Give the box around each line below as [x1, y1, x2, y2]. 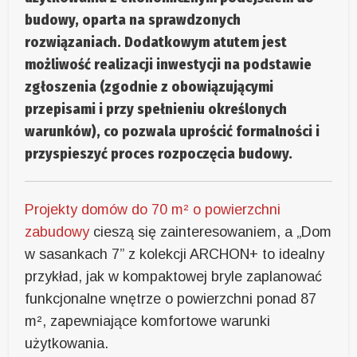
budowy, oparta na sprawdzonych [25, 11, 241, 29]
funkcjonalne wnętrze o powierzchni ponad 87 [25, 291, 317, 308]
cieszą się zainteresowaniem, [89, 224, 285, 241]
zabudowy [25, 224, 90, 241]
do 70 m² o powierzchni [127, 202, 281, 218]
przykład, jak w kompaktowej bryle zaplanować [25, 269, 323, 285]
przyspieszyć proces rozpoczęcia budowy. [25, 145, 293, 163]
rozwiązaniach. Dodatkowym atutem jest [25, 33, 288, 52]
